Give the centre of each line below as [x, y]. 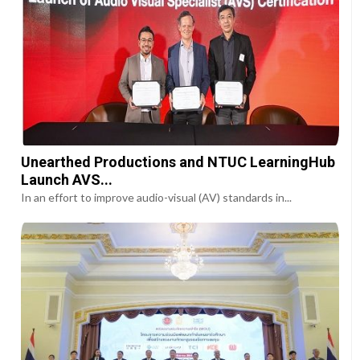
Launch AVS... [67, 179]
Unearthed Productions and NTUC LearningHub [178, 162]
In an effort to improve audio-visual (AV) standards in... [157, 197]
